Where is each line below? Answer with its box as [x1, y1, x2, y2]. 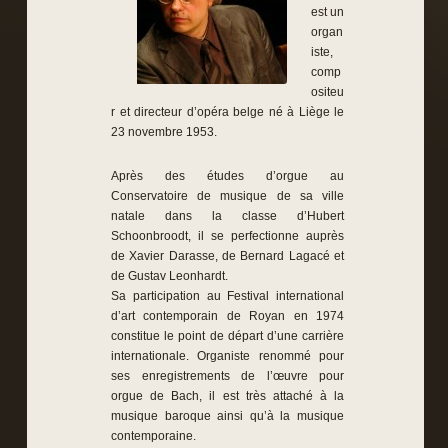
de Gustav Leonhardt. [111, 269, 228, 283]
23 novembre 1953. [111, 125, 217, 139]
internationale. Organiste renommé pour [111, 349, 344, 363]
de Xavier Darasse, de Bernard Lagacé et [111, 249, 344, 263]
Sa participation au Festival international [111, 289, 344, 303]
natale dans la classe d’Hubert [111, 209, 344, 223]
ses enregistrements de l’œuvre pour [111, 369, 344, 383]
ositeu [311, 85, 344, 99]
